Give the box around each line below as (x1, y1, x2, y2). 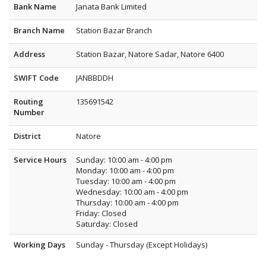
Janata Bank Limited (76, 1, 147, 12)
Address (14, 49, 45, 59)
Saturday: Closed (76, 218, 138, 229)
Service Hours (14, 154, 66, 165)
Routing (14, 96, 43, 107)
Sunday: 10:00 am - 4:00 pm (76, 154, 172, 165)
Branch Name (14, 25, 65, 36)
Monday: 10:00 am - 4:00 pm (76, 165, 174, 176)
